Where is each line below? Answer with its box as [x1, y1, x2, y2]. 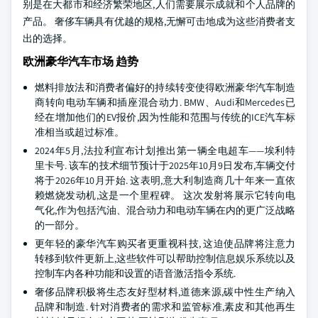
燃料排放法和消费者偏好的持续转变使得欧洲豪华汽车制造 [35, 81, 295, 94]
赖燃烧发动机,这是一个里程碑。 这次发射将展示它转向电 [35, 189, 295, 202]
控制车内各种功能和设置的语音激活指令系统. [35, 267, 236, 280]
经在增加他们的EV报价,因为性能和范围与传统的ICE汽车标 [35, 111, 295, 124]
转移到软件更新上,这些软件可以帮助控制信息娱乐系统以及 [35, 252, 295, 265]
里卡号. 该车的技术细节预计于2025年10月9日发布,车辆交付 [35, 159, 295, 172]
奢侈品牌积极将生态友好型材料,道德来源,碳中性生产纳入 [35, 285, 295, 298]
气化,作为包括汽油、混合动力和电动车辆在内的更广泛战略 [35, 204, 295, 216]
